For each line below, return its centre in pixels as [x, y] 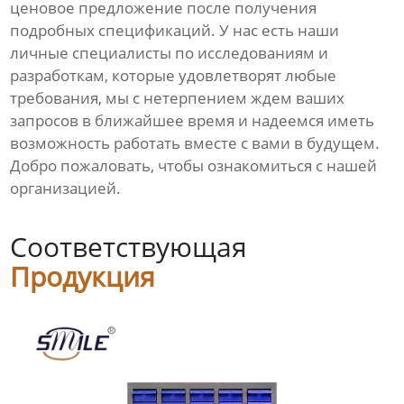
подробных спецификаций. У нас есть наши [175, 31]
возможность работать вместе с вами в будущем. [195, 143]
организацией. [66, 188]
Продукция [83, 277]
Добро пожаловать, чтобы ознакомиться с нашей [194, 166]
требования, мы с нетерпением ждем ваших [178, 98]
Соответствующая [129, 247]
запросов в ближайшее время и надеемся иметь [193, 121]
